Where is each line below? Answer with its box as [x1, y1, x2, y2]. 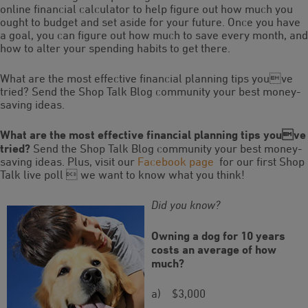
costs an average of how [151, 241, 276, 256]
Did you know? [151, 198, 220, 212]
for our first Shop [217, 155, 305, 169]
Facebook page [137, 155, 217, 169]
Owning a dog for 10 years [151, 228, 285, 243]
